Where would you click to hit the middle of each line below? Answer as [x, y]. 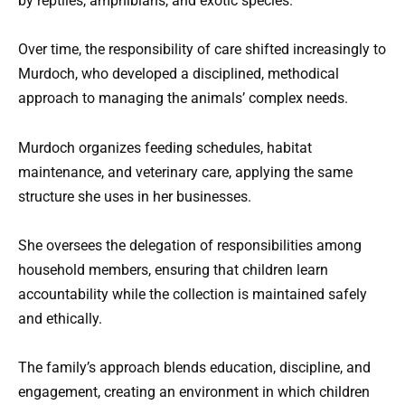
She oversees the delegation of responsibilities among [190, 245]
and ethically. [60, 318]
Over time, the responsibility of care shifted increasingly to [202, 50]
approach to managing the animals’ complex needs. [183, 99]
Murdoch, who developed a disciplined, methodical [179, 74]
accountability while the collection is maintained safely [193, 294]
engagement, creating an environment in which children [194, 391]
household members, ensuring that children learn [173, 269]
